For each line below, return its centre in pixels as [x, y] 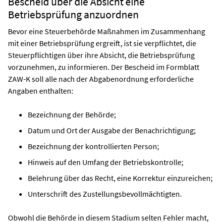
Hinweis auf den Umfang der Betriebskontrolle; [106, 162]
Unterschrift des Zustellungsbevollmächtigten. [105, 194]
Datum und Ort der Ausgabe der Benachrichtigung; [112, 130]
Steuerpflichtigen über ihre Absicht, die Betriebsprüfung [101, 55]
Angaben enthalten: [41, 90]
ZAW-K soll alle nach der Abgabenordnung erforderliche [101, 79]
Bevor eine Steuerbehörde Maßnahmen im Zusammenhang [107, 31]
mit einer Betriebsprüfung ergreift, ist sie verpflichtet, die [102, 43]
